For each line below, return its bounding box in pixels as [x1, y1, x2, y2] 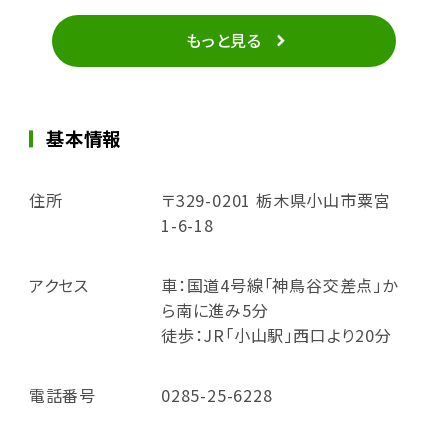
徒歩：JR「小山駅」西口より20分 [160, 323, 392, 348]
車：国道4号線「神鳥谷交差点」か [160, 273, 398, 298]
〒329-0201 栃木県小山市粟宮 [160, 188, 391, 213]
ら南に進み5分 [160, 298, 269, 323]
